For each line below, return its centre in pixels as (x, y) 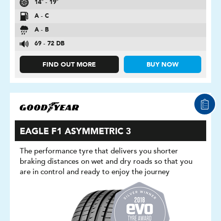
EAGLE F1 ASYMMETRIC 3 (75, 132)
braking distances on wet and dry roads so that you (106, 161)
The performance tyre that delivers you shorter (99, 151)
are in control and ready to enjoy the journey (95, 172)
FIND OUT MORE (69, 65)
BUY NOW (162, 65)
